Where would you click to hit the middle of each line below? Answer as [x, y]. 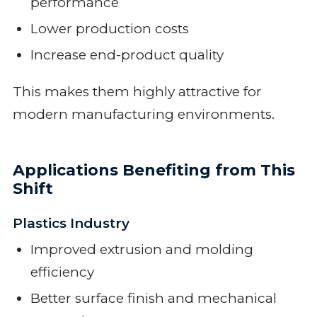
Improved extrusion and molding [142, 249]
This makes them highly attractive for [137, 91]
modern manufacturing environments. [143, 114]
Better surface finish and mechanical [153, 298]
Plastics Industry [71, 223]
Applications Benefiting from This [154, 170]
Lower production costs [109, 28]
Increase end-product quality [127, 54]
